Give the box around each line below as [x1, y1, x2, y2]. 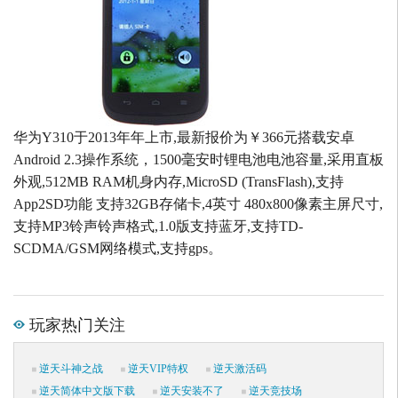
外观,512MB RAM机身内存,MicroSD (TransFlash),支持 [13, 174, 344, 190]
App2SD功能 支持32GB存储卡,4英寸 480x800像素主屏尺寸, [13, 196, 383, 212]
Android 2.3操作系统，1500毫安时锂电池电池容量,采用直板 [13, 152, 384, 168]
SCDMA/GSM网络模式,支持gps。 [13, 241, 222, 257]
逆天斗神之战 [36, 362, 103, 376]
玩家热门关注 [25, 312, 125, 336]
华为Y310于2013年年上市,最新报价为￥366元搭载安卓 [13, 130, 354, 146]
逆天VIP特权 [125, 362, 188, 376]
